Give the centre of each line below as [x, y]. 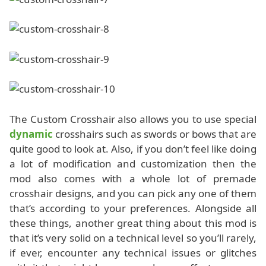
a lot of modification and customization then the [133, 163]
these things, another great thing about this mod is [133, 223]
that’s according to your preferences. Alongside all [133, 208]
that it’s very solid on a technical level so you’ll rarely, [133, 237]
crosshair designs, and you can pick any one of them [133, 193]
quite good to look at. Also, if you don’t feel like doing [133, 148]
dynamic [31, 134]
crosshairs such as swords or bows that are [155, 134]
